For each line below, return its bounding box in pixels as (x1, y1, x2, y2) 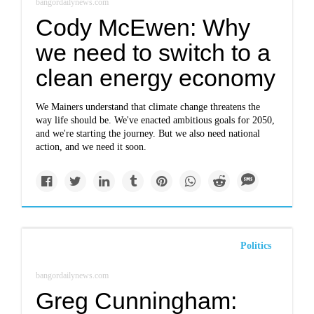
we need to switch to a (36, 39, 271, 67)
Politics (240, 240, 271, 252)
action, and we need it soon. (36, 142, 147, 153)
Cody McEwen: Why (36, 14, 251, 41)
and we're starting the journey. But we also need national (36, 128, 261, 139)
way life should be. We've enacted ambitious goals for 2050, (36, 115, 275, 126)
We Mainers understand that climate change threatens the (36, 102, 261, 113)
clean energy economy (36, 64, 276, 92)
